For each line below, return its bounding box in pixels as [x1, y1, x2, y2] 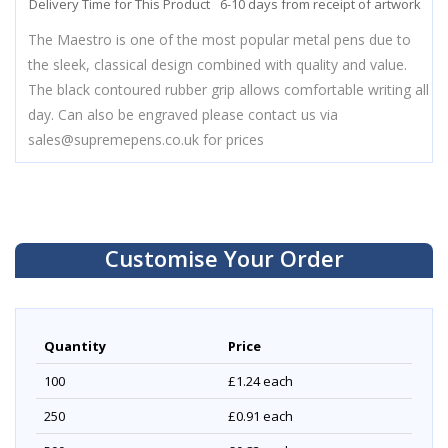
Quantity [44, 337, 106, 356]
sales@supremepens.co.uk [28, 130, 199, 150]
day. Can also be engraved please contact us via [28, 105, 338, 125]
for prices [199, 130, 264, 150]
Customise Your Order [104, 243, 344, 274]
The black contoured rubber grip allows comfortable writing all [28, 80, 429, 100]
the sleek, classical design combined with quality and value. [28, 55, 407, 75]
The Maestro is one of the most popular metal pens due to [28, 30, 411, 50]
